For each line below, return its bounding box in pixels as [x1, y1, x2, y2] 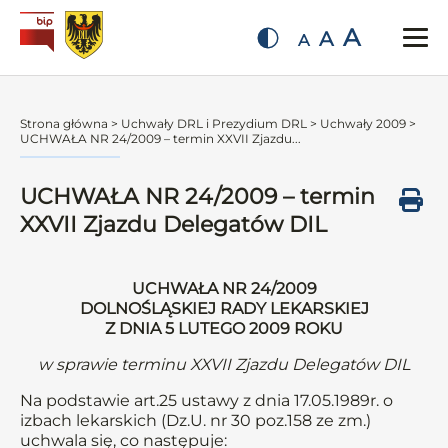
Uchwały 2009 [320, 116, 406, 131]
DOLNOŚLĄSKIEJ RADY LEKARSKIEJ [79, 299, 369, 318]
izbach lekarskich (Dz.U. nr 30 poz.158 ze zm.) [20, 411, 371, 430]
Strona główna [20, 116, 108, 131]
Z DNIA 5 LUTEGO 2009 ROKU [105, 319, 343, 338]
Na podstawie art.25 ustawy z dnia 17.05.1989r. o [20, 391, 393, 410]
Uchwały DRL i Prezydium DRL [121, 116, 307, 131]
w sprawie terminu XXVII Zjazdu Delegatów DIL [38, 355, 410, 374]
